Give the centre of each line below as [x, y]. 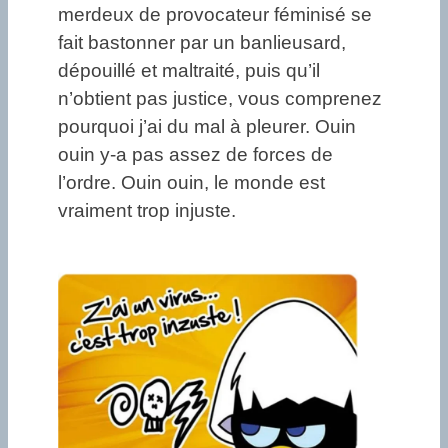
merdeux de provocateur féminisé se [215, 15]
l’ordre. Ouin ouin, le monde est [191, 183]
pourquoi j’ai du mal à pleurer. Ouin [207, 127]
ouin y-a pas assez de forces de [195, 155]
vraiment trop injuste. [149, 211]
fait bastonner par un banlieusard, [202, 43]
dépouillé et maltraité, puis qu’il [189, 71]
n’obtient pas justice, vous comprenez [220, 99]
